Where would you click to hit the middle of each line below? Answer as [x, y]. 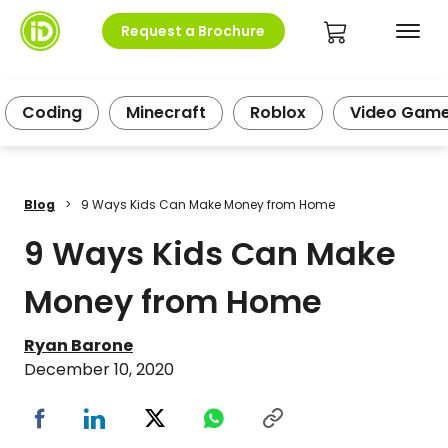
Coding [52, 112]
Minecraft [166, 112]
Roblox [278, 112]
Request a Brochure [193, 30]
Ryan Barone [78, 345]
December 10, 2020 [99, 369]
